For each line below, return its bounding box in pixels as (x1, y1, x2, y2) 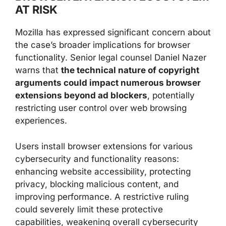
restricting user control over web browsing (15, 103, 187, 113)
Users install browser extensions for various (15, 141, 193, 151)
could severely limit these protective (15, 204, 163, 214)
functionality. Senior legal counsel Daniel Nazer (15, 52, 206, 63)
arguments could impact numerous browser (15, 78, 201, 88)
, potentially (147, 90, 195, 100)
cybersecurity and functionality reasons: (15, 153, 179, 164)
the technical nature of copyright (61, 65, 199, 75)
